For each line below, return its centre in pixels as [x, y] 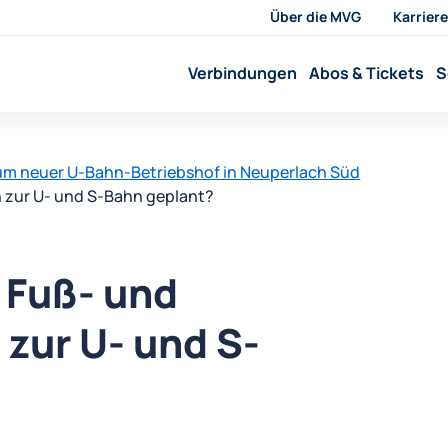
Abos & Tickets [367, 73]
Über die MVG [315, 16]
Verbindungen [243, 73]
